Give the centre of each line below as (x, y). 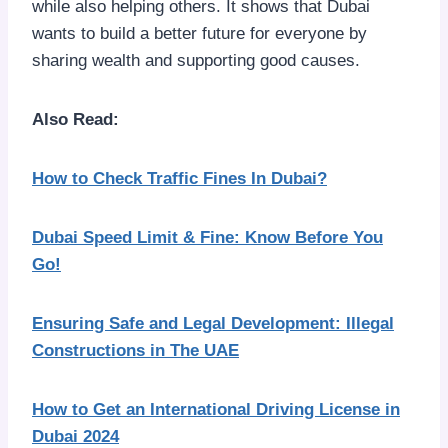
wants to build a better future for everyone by (199, 33)
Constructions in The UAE (135, 350)
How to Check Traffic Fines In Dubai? (179, 178)
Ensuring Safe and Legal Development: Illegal (213, 323)
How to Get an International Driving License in (216, 409)
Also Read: (75, 119)
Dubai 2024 (75, 436)
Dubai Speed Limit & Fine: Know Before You (207, 237)
